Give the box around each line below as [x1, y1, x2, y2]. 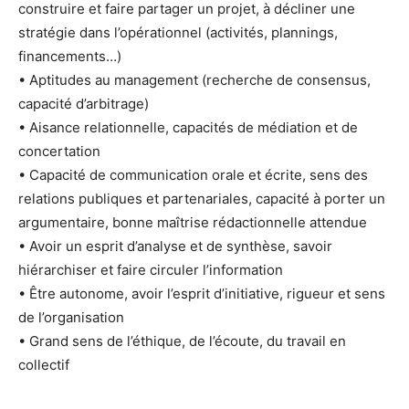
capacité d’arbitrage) [18, 94, 149, 112]
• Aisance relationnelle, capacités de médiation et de [18, 118, 358, 136]
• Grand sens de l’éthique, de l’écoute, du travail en [18, 331, 346, 350]
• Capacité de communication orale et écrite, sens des [18, 165, 368, 184]
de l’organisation [18, 308, 124, 326]
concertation [18, 142, 100, 160]
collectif [18, 355, 69, 373]
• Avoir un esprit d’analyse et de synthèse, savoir [18, 236, 332, 255]
